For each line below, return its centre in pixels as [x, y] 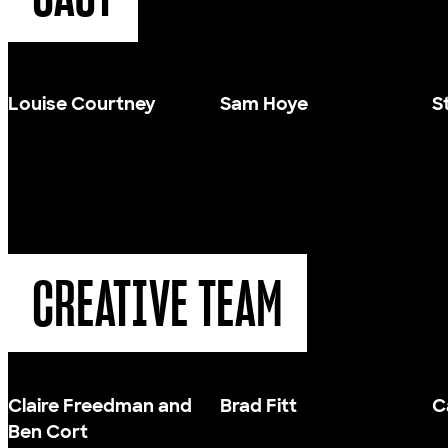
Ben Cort [48, 432]
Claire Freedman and [100, 406]
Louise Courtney [82, 104]
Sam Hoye [264, 104]
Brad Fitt [258, 406]
